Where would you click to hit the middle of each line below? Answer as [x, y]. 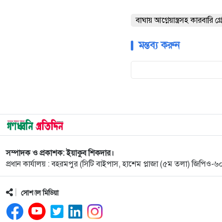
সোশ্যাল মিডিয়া [40, 193]
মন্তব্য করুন [159, 46]
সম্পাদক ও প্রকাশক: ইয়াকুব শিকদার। [60, 153]
